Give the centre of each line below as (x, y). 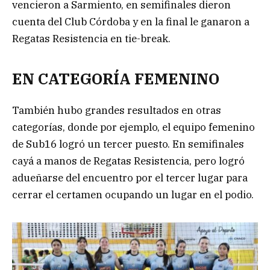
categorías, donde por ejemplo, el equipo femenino (133, 127)
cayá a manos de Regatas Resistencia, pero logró (128, 161)
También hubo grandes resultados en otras (117, 111)
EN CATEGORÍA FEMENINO (116, 79)
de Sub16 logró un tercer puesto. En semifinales (128, 144)
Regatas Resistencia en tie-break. (91, 38)
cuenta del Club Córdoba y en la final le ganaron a (131, 21)
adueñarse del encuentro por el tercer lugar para (130, 178)
